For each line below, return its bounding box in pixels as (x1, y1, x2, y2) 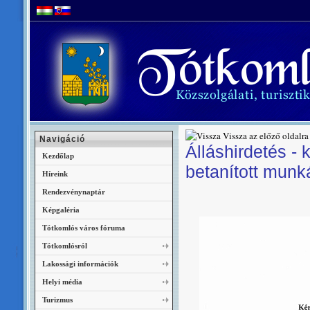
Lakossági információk (42, 259, 118, 268)
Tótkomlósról (42, 241, 87, 250)
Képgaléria (42, 206, 80, 214)
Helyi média (42, 277, 82, 286)
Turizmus (42, 295, 73, 304)
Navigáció (39, 134, 85, 144)
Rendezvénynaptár (42, 188, 105, 196)
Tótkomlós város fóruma (42, 224, 125, 232)
